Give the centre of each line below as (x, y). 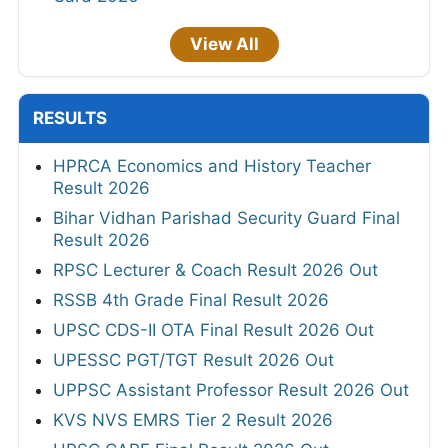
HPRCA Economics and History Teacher (212, 166)
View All (224, 44)
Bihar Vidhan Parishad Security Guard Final (226, 218)
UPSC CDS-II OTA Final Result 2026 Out (213, 330)
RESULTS (70, 118)
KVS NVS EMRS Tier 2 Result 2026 (193, 420)
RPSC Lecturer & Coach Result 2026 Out (215, 270)
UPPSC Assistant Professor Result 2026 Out (231, 390)
